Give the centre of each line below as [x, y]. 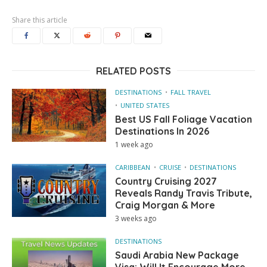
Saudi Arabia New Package [177, 255]
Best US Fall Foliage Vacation [184, 119]
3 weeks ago [136, 218]
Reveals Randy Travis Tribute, [184, 193]
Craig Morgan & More [165, 205]
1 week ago [134, 144]
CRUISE [170, 167]
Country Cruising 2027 [166, 181]
